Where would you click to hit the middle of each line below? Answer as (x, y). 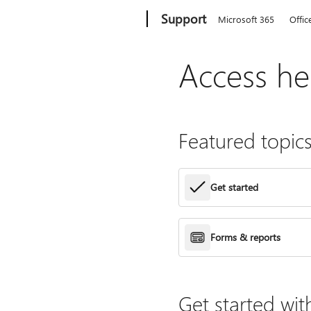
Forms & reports (246, 237)
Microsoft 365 (246, 19)
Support (184, 19)
